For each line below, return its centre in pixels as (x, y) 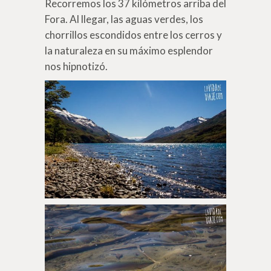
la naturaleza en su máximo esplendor (129, 50)
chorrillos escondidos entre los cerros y (133, 34)
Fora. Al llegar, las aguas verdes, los (124, 19)
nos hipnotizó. (76, 66)
